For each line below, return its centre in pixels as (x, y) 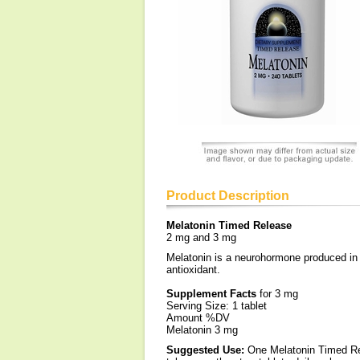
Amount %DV (198, 318)
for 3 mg (279, 294)
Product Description (228, 196)
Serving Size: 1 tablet (217, 306)
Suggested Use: (207, 350)
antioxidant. (193, 270)
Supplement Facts (213, 294)
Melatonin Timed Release (229, 225)
